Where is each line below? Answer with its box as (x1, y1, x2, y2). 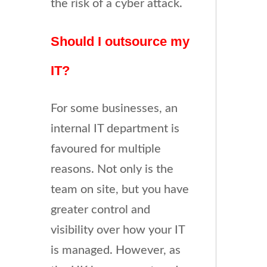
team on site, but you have (50, 183, 189, 195)
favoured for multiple (50, 142, 161, 155)
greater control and (50, 203, 150, 216)
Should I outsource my (50, 33, 190, 49)
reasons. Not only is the (50, 163, 173, 175)
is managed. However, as (50, 244, 181, 256)
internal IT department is (50, 122, 179, 135)
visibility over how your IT (50, 223, 185, 236)
